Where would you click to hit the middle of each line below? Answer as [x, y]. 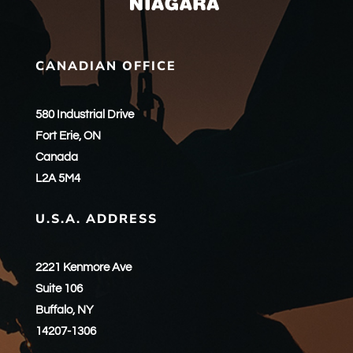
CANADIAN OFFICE [106, 66]
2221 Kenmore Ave [83, 267]
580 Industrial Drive [84, 114]
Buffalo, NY [64, 310]
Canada [56, 157]
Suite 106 [59, 288]
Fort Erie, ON [68, 136]
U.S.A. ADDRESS [96, 219]
